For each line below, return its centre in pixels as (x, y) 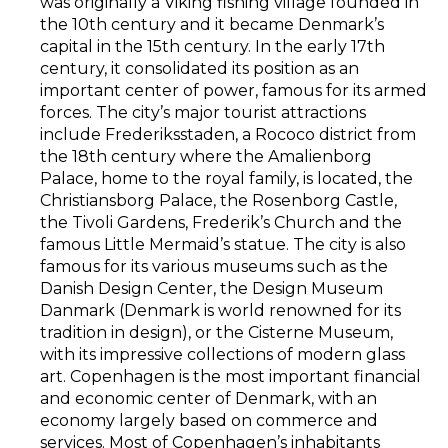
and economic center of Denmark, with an (208, 398)
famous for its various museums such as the (214, 266)
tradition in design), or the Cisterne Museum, (216, 332)
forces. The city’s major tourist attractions (203, 112)
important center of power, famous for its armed (233, 90)
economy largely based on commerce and (209, 420)
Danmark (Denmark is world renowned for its (220, 310)
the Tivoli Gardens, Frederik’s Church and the (221, 222)
